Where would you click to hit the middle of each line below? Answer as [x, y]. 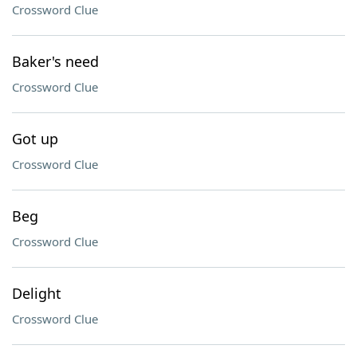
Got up [35, 139]
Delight [37, 293]
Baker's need [55, 61]
